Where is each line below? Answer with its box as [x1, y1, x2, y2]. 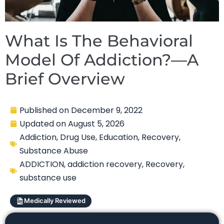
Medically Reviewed [24, 196, 85, 205]
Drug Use [60, 131, 95, 143]
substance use [19, 171, 76, 183]
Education [99, 131, 138, 143]
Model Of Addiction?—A [5, 49, 198, 69]
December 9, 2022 [71, 104, 142, 116]
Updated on [19, 117, 68, 129]
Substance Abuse [19, 144, 88, 156]
